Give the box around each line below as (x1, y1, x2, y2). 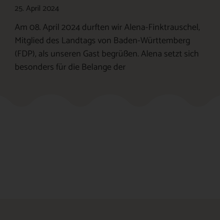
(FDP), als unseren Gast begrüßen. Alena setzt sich (15, 46, 199, 61)
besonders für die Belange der (15, 59, 126, 75)
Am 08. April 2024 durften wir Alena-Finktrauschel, (15, 20, 200, 35)
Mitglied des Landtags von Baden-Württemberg (15, 33, 190, 48)
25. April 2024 (15, 1, 59, 15)
